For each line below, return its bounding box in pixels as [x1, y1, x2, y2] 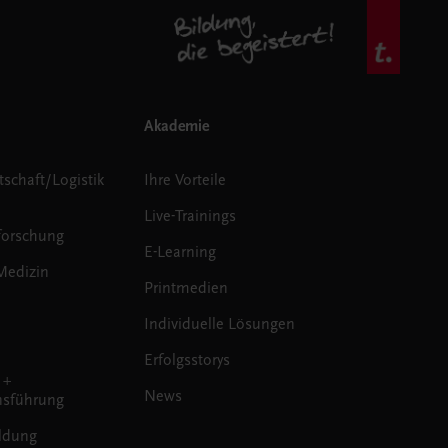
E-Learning [144, 242, 217, 261]
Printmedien [144, 278, 229, 297]
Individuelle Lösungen [144, 314, 296, 333]
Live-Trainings [144, 206, 237, 225]
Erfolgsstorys [144, 350, 231, 369]
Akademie [144, 116, 210, 135]
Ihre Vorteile [144, 170, 227, 189]
